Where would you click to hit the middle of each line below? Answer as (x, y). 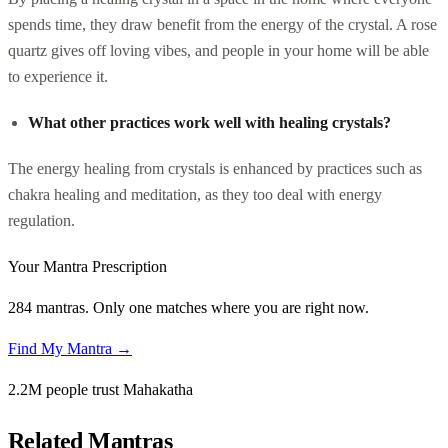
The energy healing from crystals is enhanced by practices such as (215, 168)
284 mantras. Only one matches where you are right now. (188, 307)
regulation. (41, 220)
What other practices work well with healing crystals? (209, 122)
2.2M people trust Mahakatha (100, 389)
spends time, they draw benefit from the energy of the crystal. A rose (222, 24)
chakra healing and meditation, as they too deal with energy (195, 194)
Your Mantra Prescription (87, 266)
